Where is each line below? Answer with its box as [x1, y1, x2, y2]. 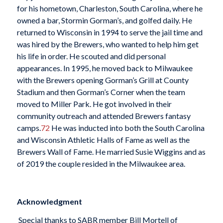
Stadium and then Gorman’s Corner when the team [16, 87, 185, 97]
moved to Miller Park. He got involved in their [16, 99, 172, 109]
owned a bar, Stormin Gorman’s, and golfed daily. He [16, 15, 192, 25]
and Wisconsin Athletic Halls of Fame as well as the [16, 135, 190, 145]
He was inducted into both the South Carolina [49, 123, 205, 133]
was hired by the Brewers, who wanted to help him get [16, 39, 199, 49]
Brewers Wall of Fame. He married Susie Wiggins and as [16, 147, 206, 157]
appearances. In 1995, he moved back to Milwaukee [16, 63, 193, 73]
